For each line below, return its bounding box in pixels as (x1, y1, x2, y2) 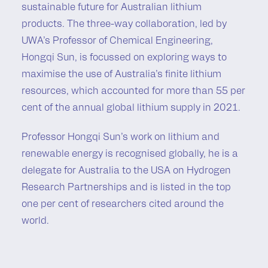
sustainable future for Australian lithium (22, 2, 202, 13)
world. (22, 216, 49, 226)
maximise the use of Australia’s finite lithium (22, 69, 221, 80)
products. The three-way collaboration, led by (22, 19, 227, 29)
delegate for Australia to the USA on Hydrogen (22, 166, 231, 176)
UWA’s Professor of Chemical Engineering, (22, 36, 213, 46)
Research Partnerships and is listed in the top (22, 182, 231, 193)
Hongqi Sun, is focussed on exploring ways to (22, 53, 227, 63)
